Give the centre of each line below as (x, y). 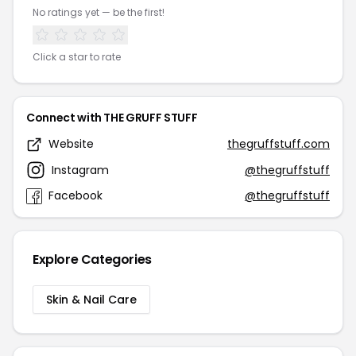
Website (71, 144)
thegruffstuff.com (279, 144)
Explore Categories (92, 259)
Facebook (75, 195)
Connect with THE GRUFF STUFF (112, 118)
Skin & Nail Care (91, 300)
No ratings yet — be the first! (99, 12)
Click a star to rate (77, 57)
